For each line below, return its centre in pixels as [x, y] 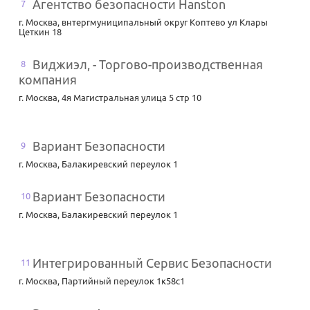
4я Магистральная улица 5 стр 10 [131, 98]
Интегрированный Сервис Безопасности [152, 263]
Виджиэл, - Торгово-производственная [148, 65]
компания [48, 80]
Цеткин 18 [40, 32]
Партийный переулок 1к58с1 [123, 281]
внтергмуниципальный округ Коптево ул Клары [165, 22]
